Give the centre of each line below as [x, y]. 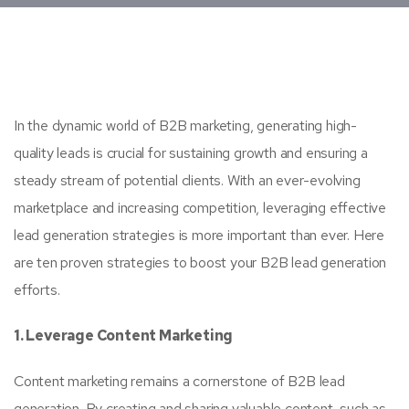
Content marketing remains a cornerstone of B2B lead [179, 381]
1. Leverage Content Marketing [124, 336]
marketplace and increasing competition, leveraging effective [200, 208]
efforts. [37, 290]
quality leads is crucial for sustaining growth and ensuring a [191, 153]
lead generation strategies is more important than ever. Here [199, 235]
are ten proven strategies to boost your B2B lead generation [200, 262]
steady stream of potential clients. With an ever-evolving [187, 180]
